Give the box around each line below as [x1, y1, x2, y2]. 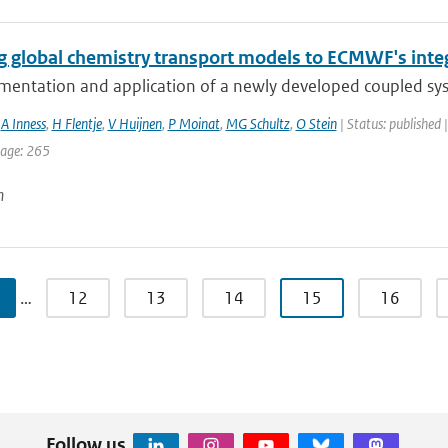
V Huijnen [107, 114, 162, 133]
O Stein [295, 114, 337, 133]
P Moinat [167, 114, 220, 133]
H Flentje [51, 114, 102, 133]
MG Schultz [225, 114, 290, 133]
